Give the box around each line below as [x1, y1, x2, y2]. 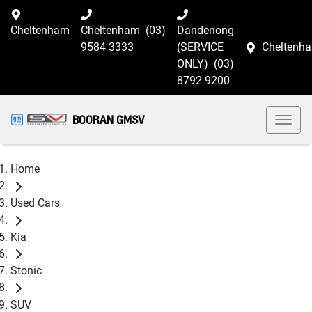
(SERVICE [177, 40, 224, 54]
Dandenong [177, 24, 234, 37]
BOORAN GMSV [72, 112, 144, 127]
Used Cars [10, 196, 60, 210]
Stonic [10, 264, 42, 278]
